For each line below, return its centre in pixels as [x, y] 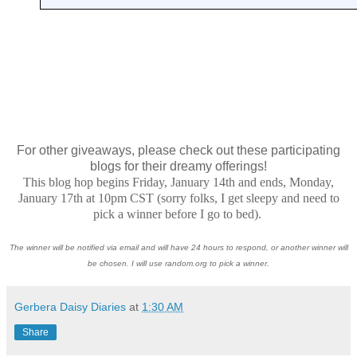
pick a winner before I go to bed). [178, 214]
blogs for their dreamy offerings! [178, 166]
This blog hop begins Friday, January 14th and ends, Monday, [178, 182]
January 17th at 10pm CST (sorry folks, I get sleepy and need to [178, 198]
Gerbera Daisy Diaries [70, 306]
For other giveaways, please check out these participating [178, 150]
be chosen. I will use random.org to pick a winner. [178, 263]
